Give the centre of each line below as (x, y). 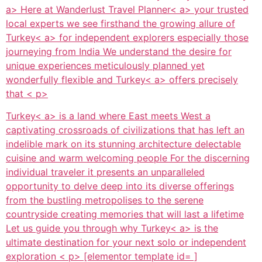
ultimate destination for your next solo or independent (126, 242)
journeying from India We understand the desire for (119, 51)
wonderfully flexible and (61, 80)
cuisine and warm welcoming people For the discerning (128, 158)
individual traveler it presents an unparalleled (105, 172)
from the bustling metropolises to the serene (105, 200)
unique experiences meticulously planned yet (105, 65)
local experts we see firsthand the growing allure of (120, 23)
